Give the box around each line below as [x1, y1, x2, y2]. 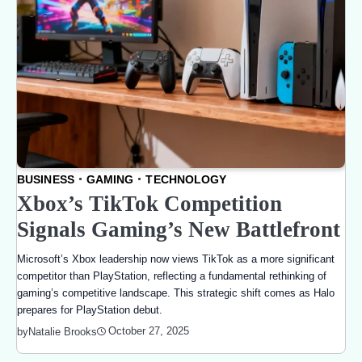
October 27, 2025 [108, 325, 189, 337]
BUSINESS [17, 172, 74, 186]
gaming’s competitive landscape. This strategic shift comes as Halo [17, 286, 335, 299]
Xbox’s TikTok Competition [17, 191, 282, 216]
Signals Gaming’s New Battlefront [17, 217, 340, 242]
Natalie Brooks [28, 325, 97, 338]
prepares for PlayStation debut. [17, 303, 162, 316]
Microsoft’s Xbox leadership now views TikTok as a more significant [17, 252, 335, 265]
